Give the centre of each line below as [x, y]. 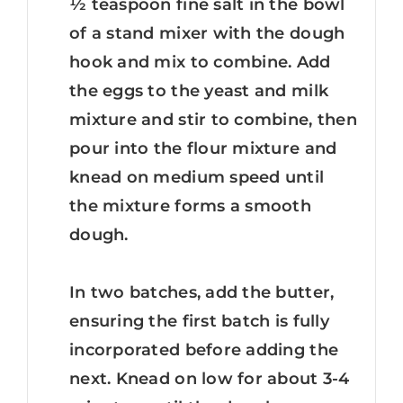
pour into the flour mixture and [203, 148]
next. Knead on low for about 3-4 [210, 378]
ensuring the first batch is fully [199, 321]
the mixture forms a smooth [191, 206]
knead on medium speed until [197, 177]
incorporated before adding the [204, 349]
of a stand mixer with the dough [207, 33]
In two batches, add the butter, [202, 292]
